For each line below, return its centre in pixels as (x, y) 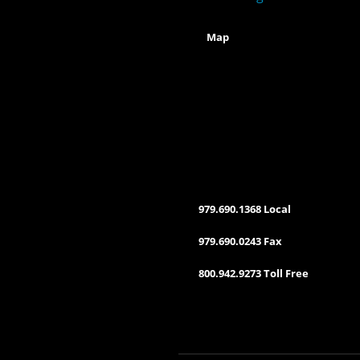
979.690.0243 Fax (240, 241)
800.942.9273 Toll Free (254, 273)
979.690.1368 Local (245, 209)
